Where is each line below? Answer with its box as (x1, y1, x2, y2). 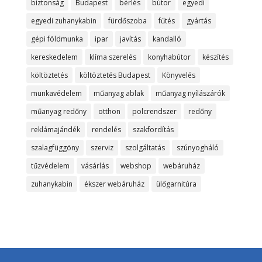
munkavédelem (30, 88, 82, 99)
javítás (119, 34, 141, 44)
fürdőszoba (108, 16, 147, 26)
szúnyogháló (176, 143, 219, 153)
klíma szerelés (89, 52, 136, 63)
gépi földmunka (30, 34, 83, 44)
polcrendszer (132, 106, 177, 117)
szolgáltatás (125, 143, 165, 153)
